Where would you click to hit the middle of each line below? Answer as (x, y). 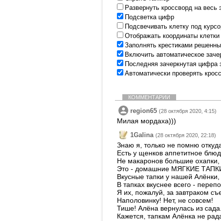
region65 (144, 111)
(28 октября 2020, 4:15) (188, 111)
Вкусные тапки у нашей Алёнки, (168, 177)
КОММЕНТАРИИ (149, 97)
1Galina (142, 135)
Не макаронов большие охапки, (168, 161)
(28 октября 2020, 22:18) (186, 135)
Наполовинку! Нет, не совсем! (165, 200)
